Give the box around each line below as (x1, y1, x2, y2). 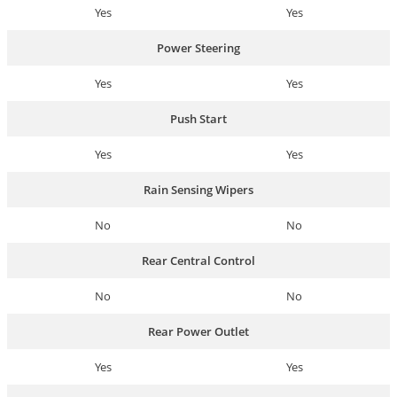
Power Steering (157, 40, 240, 57)
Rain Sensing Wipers (144, 182, 253, 198)
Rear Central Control (142, 253, 255, 269)
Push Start (170, 111, 227, 128)
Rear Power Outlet (148, 323, 249, 340)
